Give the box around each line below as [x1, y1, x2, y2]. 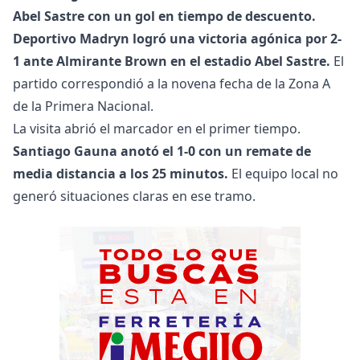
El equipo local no [228, 165, 338, 183]
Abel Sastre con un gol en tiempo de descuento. [13, 7, 316, 26]
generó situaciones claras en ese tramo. [13, 187, 256, 206]
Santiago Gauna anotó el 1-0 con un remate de [13, 142, 311, 161]
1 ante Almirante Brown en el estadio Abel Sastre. [13, 52, 330, 71]
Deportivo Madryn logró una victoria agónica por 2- [13, 30, 342, 48]
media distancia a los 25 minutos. [13, 165, 228, 183]
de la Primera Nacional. [13, 97, 153, 116]
